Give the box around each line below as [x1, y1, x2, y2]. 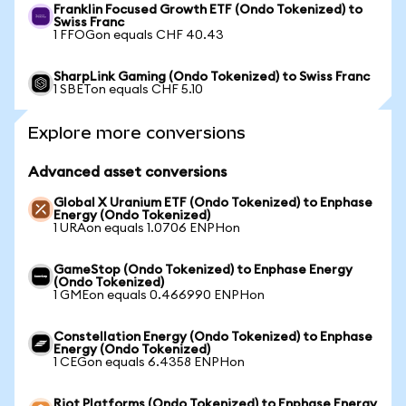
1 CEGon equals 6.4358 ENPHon [53, 356, 245, 369]
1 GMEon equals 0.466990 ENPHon [53, 289, 265, 302]
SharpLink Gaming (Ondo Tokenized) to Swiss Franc [53, 71, 370, 83]
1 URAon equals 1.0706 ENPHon [53, 222, 240, 235]
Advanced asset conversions [28, 165, 227, 179]
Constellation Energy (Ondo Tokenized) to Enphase [53, 331, 372, 343]
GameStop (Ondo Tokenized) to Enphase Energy [53, 264, 353, 276]
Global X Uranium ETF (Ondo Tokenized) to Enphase [53, 197, 372, 209]
